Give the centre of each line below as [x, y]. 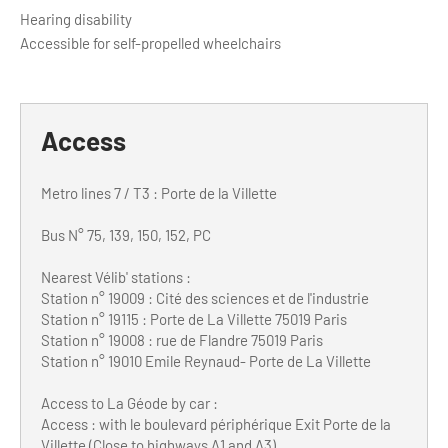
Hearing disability [76, 18]
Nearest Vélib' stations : [116, 277]
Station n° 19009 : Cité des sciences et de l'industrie [205, 298]
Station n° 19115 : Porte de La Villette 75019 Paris [194, 319]
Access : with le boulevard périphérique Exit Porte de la [216, 424]
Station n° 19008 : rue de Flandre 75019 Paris [182, 340]
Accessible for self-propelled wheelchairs [150, 42]
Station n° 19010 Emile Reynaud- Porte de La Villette [206, 361]
